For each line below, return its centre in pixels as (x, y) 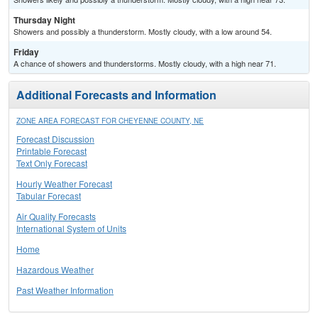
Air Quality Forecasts (56, 216)
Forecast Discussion (55, 139)
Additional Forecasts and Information (116, 95)
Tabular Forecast (49, 196)
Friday (26, 52)
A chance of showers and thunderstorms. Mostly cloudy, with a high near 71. (145, 64)
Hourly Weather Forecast (64, 184)
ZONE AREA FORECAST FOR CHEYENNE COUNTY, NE (110, 121)
